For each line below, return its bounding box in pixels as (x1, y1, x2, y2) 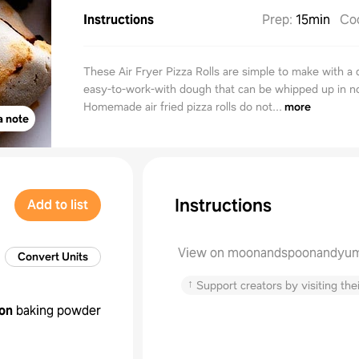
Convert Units (18, 249, 88, 264)
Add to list (27, 196, 88, 213)
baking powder (16, 302, 101, 319)
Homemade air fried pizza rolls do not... (83, 99, 282, 114)
